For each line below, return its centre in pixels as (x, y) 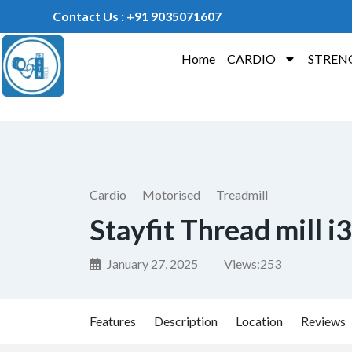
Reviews (323, 321)
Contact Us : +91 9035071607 (137, 16)
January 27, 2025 (151, 264)
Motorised (171, 194)
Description (186, 321)
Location (259, 321)
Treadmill (242, 194)
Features (113, 321)
